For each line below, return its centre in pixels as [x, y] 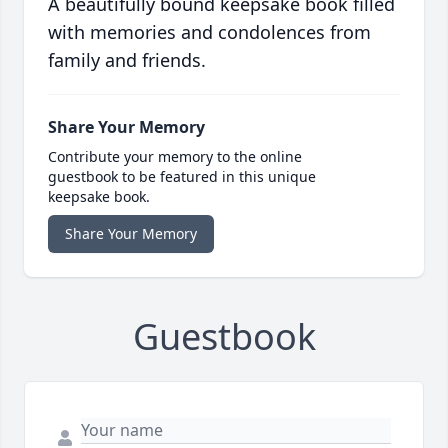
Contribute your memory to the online [175, 157]
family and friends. [127, 60]
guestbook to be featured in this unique [182, 177]
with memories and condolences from [209, 32]
